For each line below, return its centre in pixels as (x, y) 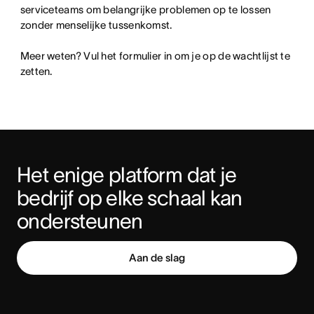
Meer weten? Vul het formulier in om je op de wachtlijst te (155, 55)
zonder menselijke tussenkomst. (96, 25)
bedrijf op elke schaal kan (130, 198)
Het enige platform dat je (127, 175)
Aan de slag (157, 257)
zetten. (36, 71)
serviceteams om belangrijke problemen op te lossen (145, 9)
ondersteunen (80, 221)
